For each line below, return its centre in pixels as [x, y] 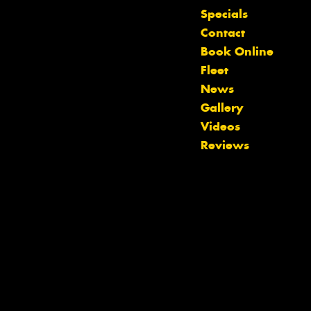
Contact [223, 33]
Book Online [237, 52]
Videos [220, 127]
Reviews [225, 145]
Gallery [222, 108]
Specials [224, 14]
